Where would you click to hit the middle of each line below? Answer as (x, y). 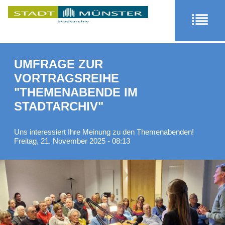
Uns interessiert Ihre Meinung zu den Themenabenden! (104, 132)
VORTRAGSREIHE (67, 78)
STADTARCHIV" (59, 106)
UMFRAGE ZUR (59, 64)
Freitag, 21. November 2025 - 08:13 (72, 141)
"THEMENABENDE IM (76, 92)
